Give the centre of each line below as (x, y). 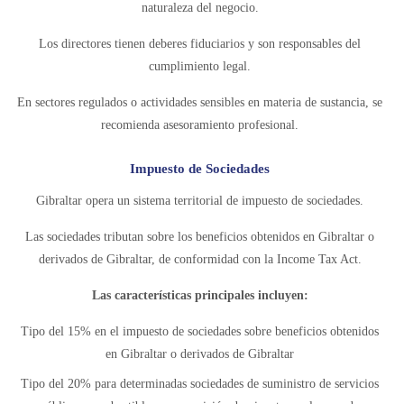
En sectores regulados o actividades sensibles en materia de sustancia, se (200, 102)
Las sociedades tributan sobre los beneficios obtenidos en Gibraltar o (200, 237)
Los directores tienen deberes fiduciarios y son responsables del (200, 44)
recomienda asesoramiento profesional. (200, 125)
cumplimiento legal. (200, 66)
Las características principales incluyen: (200, 295)
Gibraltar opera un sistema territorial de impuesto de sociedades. (200, 201)
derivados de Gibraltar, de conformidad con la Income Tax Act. (200, 259)
